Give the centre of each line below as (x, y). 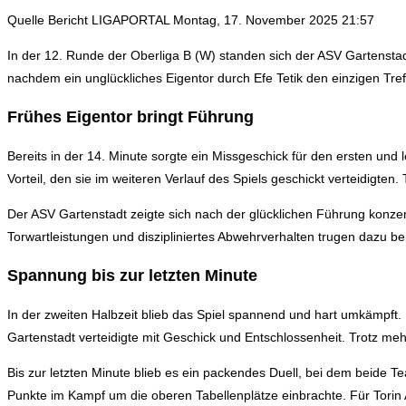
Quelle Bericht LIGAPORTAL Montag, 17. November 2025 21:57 (191, 19)
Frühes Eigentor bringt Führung (130, 116)
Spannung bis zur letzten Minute (132, 275)
